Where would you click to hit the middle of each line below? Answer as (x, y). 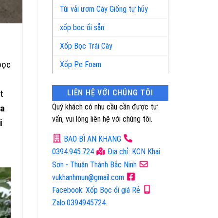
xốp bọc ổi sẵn (82, 27)
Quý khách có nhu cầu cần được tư (105, 107)
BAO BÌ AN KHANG (91, 139)
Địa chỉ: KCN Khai (133, 152)
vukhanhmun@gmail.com (88, 177)
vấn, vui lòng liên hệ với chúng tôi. (102, 119)
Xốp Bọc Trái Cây (86, 46)
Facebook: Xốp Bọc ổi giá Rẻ (96, 190)
